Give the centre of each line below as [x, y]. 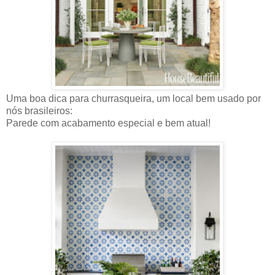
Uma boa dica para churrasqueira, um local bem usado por [134, 98]
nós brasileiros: [39, 110]
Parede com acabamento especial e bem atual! [108, 123]
